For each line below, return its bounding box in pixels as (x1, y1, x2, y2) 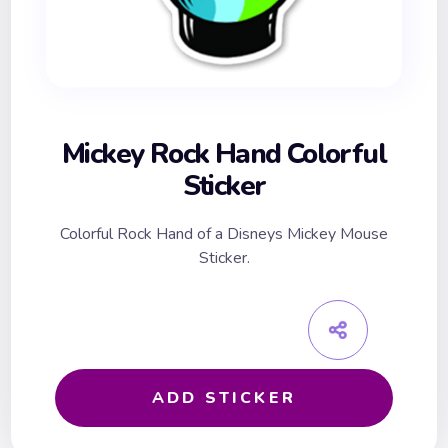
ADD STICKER (151, 387, 297, 410)
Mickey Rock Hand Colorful (62, 135, 386, 174)
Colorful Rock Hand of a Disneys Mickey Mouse (60, 223, 388, 246)
